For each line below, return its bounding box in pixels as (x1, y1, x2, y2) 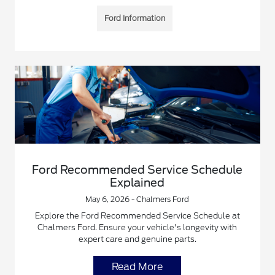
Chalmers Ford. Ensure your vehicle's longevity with (37, 223, 238, 233)
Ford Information (104, 13, 166, 23)
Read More (112, 261, 163, 273)
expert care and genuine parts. (78, 234, 196, 244)
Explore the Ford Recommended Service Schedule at (34, 211, 240, 221)
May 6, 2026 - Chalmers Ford (85, 195, 190, 204)
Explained (110, 176, 165, 190)
